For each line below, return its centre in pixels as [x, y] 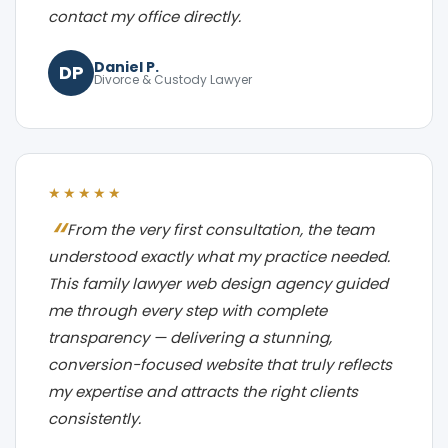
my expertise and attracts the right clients [203, 391]
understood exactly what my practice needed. [219, 256]
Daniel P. [126, 66]
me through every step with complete [187, 310]
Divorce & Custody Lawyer [173, 79]
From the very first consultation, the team [220, 229]
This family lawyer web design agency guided [218, 283]
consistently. [94, 418]
